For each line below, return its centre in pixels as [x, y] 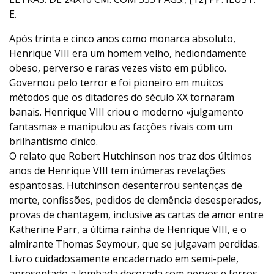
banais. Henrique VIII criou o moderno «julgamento [126, 112]
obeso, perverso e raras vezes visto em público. [118, 68]
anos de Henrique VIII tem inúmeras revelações [117, 171]
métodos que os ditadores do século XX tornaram [122, 97]
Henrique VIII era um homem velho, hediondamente [128, 53]
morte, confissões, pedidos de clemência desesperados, [135, 200]
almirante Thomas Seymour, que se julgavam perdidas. [135, 244]
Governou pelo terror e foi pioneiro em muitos [116, 83]
